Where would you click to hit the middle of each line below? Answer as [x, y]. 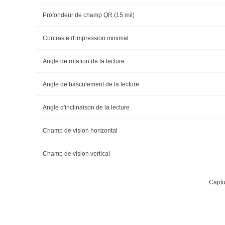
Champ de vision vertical [76, 153]
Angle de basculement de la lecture [91, 84]
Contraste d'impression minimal [85, 38]
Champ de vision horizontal [80, 130]
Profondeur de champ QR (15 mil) [88, 15]
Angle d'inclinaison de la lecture [86, 107]
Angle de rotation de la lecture [83, 61]
